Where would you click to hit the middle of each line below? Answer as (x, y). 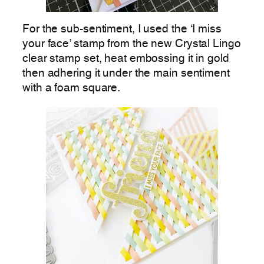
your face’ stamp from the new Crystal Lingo (132, 44)
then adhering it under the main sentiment (126, 74)
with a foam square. (73, 89)
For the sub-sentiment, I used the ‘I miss (122, 30)
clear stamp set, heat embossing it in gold (126, 59)
